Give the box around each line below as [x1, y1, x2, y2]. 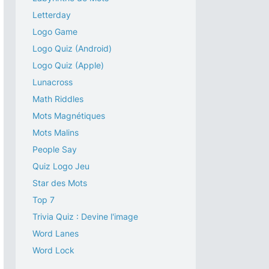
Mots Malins [32, 127, 79, 138]
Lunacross [32, 77, 73, 87]
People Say [32, 144, 77, 154]
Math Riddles [32, 94, 83, 104]
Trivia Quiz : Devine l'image [32, 211, 138, 222]
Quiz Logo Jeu [32, 161, 89, 171]
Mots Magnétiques [32, 110, 105, 121]
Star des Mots [32, 178, 87, 188]
